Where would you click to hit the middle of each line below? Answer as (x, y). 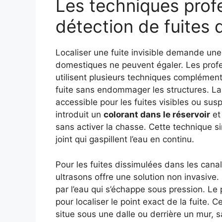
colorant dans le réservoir (157, 115)
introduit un (80, 115)
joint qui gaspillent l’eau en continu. (125, 139)
